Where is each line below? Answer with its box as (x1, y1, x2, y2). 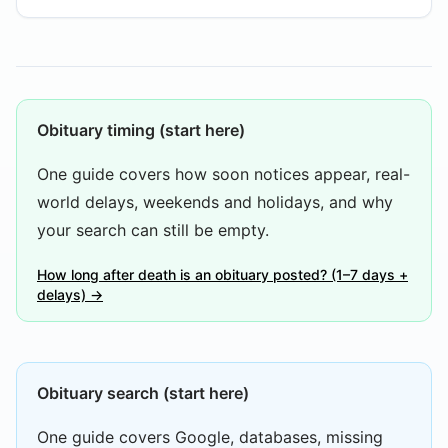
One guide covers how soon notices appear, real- (37, 164, 410, 184)
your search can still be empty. (37, 220, 269, 240)
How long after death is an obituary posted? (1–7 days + (37, 266, 408, 283)
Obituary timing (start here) (37, 120, 245, 140)
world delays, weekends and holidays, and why (37, 192, 393, 212)
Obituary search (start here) (37, 383, 249, 403)
